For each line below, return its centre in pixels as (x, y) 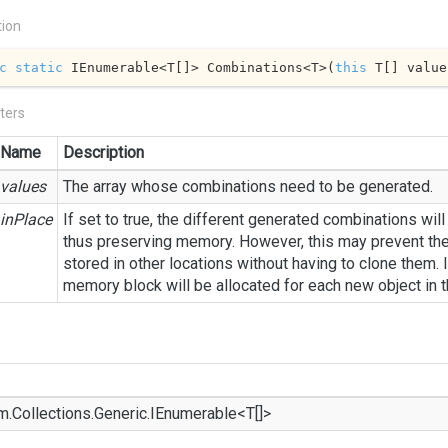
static (38, 67)
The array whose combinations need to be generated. (248, 186)
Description (103, 152)
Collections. (53, 413)
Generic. (122, 413)
